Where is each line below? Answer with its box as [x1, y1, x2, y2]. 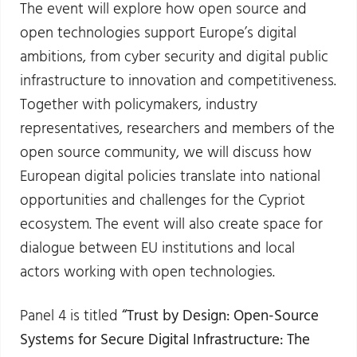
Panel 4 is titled [20, 304, 123, 328]
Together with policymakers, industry [20, 92, 258, 117]
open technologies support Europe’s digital [20, 21, 297, 45]
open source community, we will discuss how [20, 140, 312, 165]
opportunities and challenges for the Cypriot [20, 188, 306, 213]
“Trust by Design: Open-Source [122, 304, 320, 328]
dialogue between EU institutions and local [20, 236, 296, 261]
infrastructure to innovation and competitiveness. [20, 69, 337, 93]
